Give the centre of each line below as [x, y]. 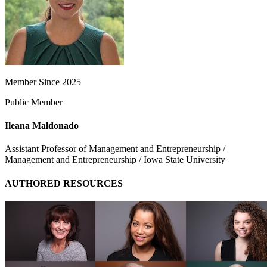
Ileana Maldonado [42, 126]
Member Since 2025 [43, 82]
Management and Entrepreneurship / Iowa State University [115, 160]
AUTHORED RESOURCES [64, 183]
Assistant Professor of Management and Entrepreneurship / [115, 149]
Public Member [34, 102]
